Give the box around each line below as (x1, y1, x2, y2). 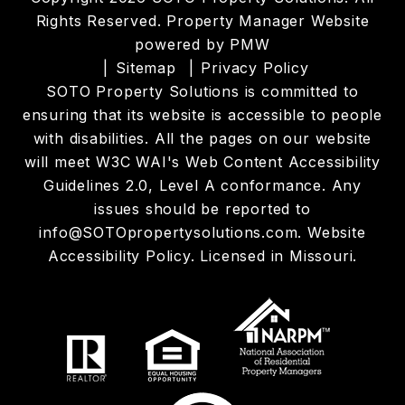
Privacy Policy (201, 59, 309, 77)
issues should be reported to (94, 200, 311, 218)
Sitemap (116, 59, 176, 77)
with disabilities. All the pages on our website (33, 129, 372, 147)
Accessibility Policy (47, 247, 191, 265)
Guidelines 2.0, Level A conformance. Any (43, 176, 362, 194)
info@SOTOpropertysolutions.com (39, 223, 298, 241)
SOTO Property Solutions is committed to (46, 82, 359, 100)
